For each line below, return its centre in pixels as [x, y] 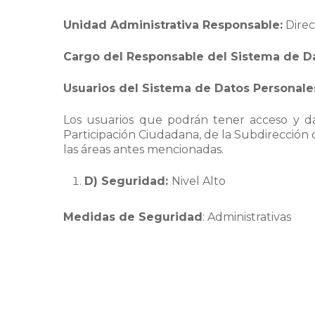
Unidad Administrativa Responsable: [173, 25]
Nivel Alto [199, 181]
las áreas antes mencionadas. [144, 149]
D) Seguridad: [128, 181]
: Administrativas [247, 217]
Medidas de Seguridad [133, 217]
